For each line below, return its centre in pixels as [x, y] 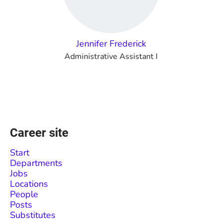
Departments [36, 163]
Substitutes [33, 215]
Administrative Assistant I [111, 56]
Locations [29, 184]
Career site [39, 133]
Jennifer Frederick [111, 44]
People [24, 194]
